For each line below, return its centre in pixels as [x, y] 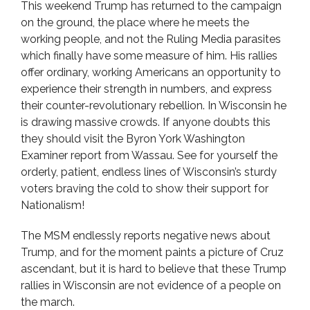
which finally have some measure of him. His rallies [149, 56]
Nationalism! [53, 205]
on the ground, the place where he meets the [135, 22]
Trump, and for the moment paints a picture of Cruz [152, 252]
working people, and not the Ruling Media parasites [151, 39]
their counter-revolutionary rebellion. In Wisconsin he [154, 106]
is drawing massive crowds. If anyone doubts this [146, 122]
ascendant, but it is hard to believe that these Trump [154, 269]
